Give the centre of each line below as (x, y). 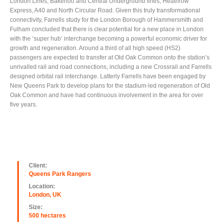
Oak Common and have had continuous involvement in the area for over (107, 95)
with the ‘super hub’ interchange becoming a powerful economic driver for (109, 38)
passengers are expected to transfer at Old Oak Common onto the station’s (110, 57)
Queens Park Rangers (60, 174)
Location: (42, 186)
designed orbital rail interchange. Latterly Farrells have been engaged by (108, 76)
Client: (38, 165)
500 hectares (47, 215)
